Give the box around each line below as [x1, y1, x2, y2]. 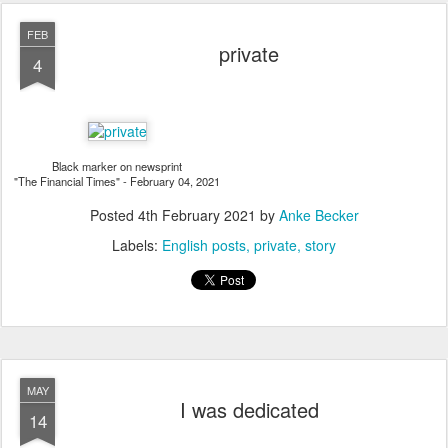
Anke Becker [278, 205, 359, 225]
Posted [89, 205, 138, 225]
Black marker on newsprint [52, 158, 182, 174]
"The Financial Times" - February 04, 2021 [14, 173, 220, 189]
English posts [162, 235, 246, 255]
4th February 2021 [137, 205, 256, 225]
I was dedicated [179, 395, 319, 424]
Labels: [112, 235, 162, 255]
